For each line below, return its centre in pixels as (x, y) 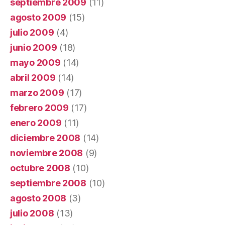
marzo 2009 (37, 92)
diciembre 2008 (45, 138)
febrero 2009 (39, 107)
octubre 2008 (40, 168)
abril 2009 (33, 77)
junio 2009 (34, 47)
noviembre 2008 (47, 153)
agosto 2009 (38, 17)
